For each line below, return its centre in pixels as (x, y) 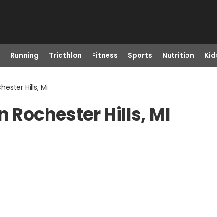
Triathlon (65, 55)
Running (24, 55)
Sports (140, 55)
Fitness (105, 55)
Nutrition (178, 55)
